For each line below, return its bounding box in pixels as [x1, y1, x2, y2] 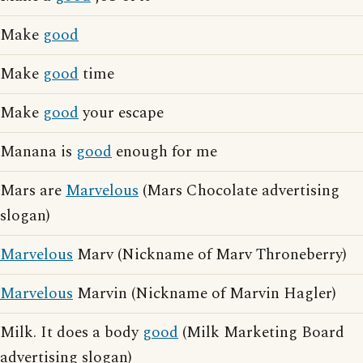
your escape [79, 101, 164, 126]
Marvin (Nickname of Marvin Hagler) [73, 282, 336, 306]
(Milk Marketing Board [178, 321, 344, 345]
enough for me [112, 140, 217, 164]
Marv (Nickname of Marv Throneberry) [73, 243, 347, 267]
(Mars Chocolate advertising [139, 179, 340, 203]
